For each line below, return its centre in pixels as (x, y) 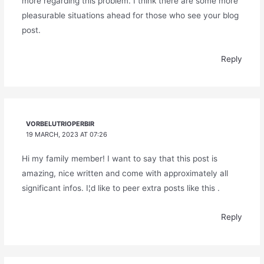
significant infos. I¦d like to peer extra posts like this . (121, 188)
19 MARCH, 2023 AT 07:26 (67, 135)
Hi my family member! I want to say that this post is (119, 159)
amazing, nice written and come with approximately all (125, 174)
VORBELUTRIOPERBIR (60, 124)
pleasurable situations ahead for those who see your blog (130, 15)
